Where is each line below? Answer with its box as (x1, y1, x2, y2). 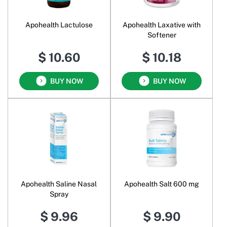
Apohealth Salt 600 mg (124, 180, 200, 188)
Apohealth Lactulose (25, 20, 93, 29)
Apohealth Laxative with (123, 20, 201, 29)
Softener (147, 30, 176, 39)
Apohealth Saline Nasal (21, 180, 97, 188)
